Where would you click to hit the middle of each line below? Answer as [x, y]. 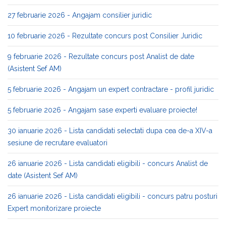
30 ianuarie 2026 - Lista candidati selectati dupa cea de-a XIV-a [110, 131]
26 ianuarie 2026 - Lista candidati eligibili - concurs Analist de [108, 163]
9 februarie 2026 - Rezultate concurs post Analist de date [101, 56]
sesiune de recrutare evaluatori [58, 143]
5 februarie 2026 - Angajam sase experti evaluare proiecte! [102, 110]
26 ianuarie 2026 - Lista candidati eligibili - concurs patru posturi [112, 196]
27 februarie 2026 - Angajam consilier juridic [80, 15]
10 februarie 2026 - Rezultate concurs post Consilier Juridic [105, 36]
